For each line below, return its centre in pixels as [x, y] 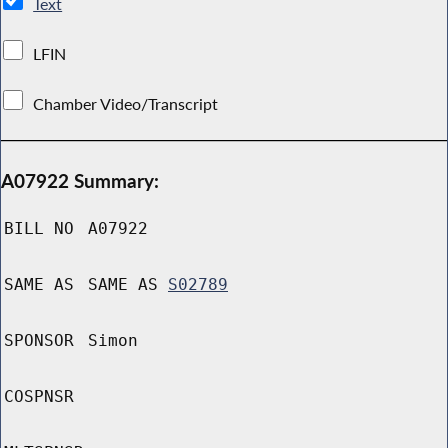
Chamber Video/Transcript [126, 103]
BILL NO [39, 229]
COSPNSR [39, 397]
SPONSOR [39, 341]
